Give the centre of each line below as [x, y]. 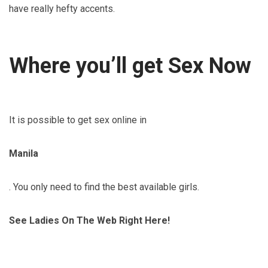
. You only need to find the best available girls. [104, 187]
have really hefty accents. [62, 8]
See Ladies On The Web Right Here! [89, 220]
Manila [24, 153]
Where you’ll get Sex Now [130, 66]
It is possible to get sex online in [78, 120]
